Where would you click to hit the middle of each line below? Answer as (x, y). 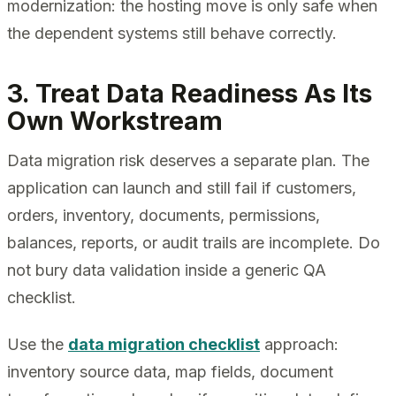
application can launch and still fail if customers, (182, 187)
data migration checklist (164, 345)
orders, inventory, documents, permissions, (164, 215)
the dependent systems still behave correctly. (172, 33)
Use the (38, 345)
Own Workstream (115, 121)
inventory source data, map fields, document (170, 372)
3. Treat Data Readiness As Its (190, 94)
